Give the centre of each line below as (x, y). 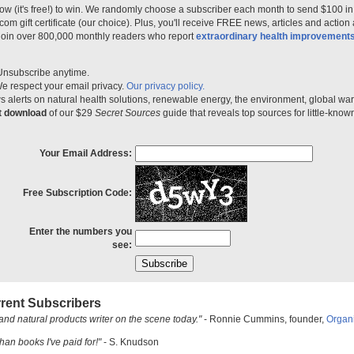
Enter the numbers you (80, 232)
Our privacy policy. (166, 87)
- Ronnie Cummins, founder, (264, 320)
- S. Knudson (130, 343)
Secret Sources (128, 113)
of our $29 (71, 113)
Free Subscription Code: (77, 193)
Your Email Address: (85, 154)
